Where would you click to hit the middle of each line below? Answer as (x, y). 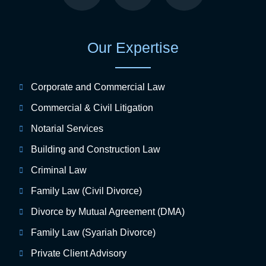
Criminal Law (59, 170)
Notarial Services (67, 129)
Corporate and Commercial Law (98, 87)
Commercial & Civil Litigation (92, 108)
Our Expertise (133, 48)
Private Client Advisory (79, 254)
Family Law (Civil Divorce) (86, 191)
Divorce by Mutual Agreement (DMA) (108, 212)
